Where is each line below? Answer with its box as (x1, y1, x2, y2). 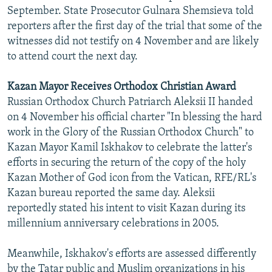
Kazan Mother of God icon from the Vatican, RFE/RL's (7, 172, 256, 184)
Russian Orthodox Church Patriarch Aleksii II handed (7, 96, 253, 108)
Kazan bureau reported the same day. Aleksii (7, 187, 215, 199)
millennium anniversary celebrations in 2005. (7, 217, 219, 229)
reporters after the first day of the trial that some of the (7, 20, 262, 32)
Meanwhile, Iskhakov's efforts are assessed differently (7, 248, 256, 260)
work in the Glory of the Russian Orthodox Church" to (7, 126, 254, 138)
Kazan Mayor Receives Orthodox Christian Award (7, 81, 236, 93)
